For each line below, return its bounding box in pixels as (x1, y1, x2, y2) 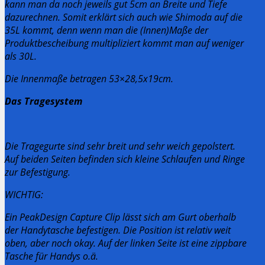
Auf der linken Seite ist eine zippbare (98, 236, 247, 250)
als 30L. (5, 49, 37, 63)
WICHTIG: (5, 188, 43, 201)
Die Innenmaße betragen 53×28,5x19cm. (5, 72, 173, 85)
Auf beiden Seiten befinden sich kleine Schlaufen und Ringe (5, 152, 245, 166)
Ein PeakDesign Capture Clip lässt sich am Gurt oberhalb (5, 210, 236, 224)
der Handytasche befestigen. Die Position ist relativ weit (5, 223, 231, 237)
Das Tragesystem (5, 94, 82, 108)
